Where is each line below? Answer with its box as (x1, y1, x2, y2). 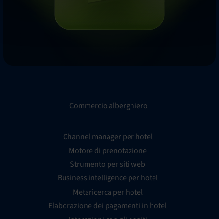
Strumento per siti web (70, 159, 145, 170)
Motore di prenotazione (68, 145, 147, 156)
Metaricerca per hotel (72, 186, 143, 197)
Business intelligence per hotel (57, 173, 158, 184)
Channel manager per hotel (63, 131, 153, 142)
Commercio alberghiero (69, 100, 148, 111)
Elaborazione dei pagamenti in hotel (48, 200, 167, 211)
